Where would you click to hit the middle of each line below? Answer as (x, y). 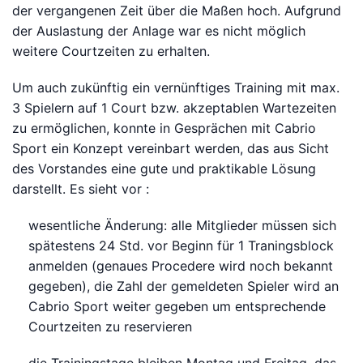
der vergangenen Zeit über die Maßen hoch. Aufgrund (177, 11)
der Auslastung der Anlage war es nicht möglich (159, 31)
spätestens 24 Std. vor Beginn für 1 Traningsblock (181, 246)
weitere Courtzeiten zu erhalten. (111, 51)
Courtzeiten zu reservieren (110, 327)
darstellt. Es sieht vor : (81, 189)
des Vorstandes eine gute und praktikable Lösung (164, 169)
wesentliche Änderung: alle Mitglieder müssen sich (182, 225)
